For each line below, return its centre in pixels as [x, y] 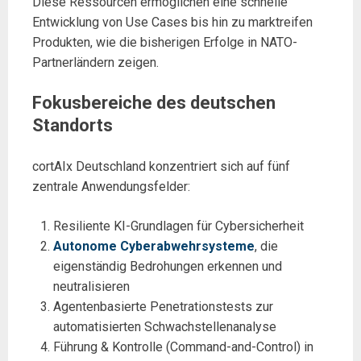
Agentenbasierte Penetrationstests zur [163, 306]
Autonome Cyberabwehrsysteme [154, 246]
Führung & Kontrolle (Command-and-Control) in [183, 346]
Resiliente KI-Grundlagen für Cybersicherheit [178, 226]
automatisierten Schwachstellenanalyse [164, 326]
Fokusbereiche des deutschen [154, 102]
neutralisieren [91, 286]
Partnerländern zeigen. [95, 62]
